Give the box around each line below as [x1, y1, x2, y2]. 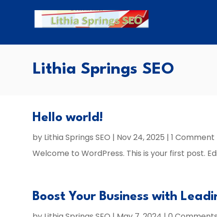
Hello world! [32, 111, 104, 124]
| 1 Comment [165, 132, 215, 143]
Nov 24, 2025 [117, 132, 165, 143]
